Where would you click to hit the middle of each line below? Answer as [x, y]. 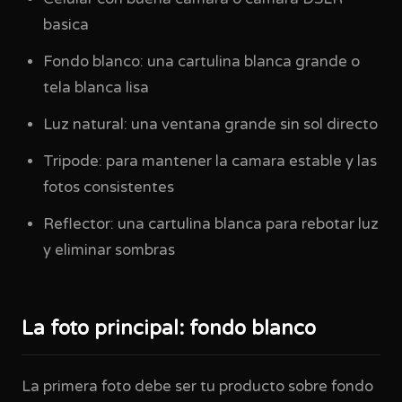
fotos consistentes [109, 188]
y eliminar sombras [109, 250]
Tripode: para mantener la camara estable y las [210, 162]
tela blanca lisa [96, 88]
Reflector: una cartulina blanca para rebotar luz [211, 224]
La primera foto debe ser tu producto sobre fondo [197, 387]
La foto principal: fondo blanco [169, 328]
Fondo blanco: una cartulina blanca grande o [201, 62]
